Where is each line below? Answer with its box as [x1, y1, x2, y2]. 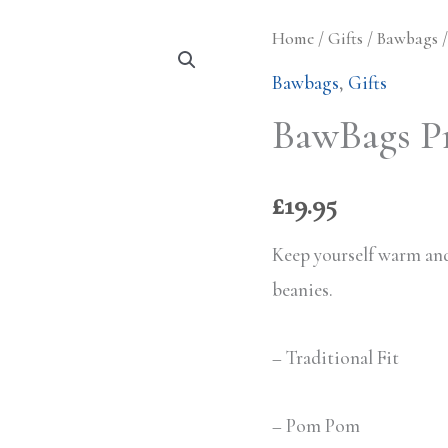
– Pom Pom [272, 414, 360, 438]
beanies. [272, 277, 333, 301]
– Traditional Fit [272, 345, 399, 369]
